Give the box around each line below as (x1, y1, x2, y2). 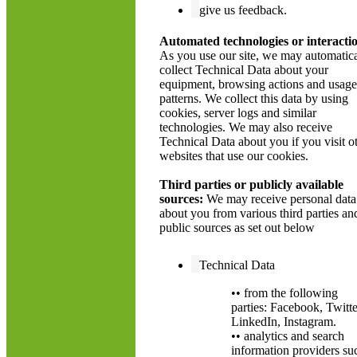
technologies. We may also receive (159, 120, 332, 134)
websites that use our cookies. (159, 149, 308, 163)
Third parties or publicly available (159, 178, 343, 191)
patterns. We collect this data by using (159, 92, 348, 105)
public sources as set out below (159, 221, 315, 234)
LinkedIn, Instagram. (231, 315, 336, 328)
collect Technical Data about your (159, 63, 328, 76)
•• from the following (231, 286, 338, 300)
